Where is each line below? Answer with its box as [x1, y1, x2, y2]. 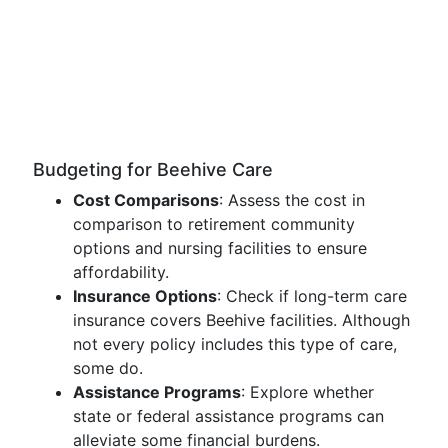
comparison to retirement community [73, 214, 355, 234]
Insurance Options [73, 286, 217, 306]
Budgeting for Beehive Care [33, 159, 273, 180]
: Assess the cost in [219, 190, 365, 210]
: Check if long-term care [217, 286, 407, 306]
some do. [73, 358, 143, 378]
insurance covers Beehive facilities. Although [73, 310, 410, 330]
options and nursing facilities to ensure [73, 238, 367, 258]
